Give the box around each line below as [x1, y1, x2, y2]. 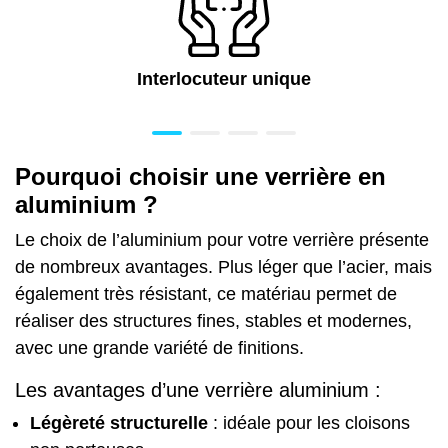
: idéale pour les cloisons [208, 412, 410, 433]
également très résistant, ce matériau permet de [15, 283, 397, 304]
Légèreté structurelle [30, 412, 208, 433]
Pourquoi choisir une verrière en [15, 162, 386, 190]
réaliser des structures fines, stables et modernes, [15, 310, 412, 331]
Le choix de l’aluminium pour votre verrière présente [15, 229, 429, 250]
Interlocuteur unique [137, 68, 311, 89]
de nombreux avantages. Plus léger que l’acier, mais [15, 256, 432, 277]
